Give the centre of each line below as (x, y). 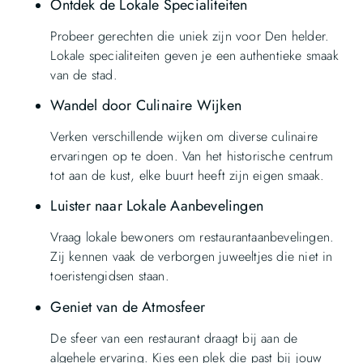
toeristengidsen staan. (110, 276)
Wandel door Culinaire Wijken (146, 105)
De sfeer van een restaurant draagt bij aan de (174, 338)
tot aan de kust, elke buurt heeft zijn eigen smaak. (188, 175)
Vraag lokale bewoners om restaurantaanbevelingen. (192, 237)
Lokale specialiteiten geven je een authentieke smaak (194, 55)
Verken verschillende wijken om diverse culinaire (184, 136)
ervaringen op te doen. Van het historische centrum (192, 156)
